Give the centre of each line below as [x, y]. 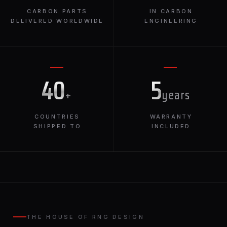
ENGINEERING [171, 21]
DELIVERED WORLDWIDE [57, 21]
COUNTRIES [57, 117]
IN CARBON [171, 11]
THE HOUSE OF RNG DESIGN [85, 217]
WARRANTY [171, 117]
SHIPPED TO [57, 126]
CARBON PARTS [57, 11]
